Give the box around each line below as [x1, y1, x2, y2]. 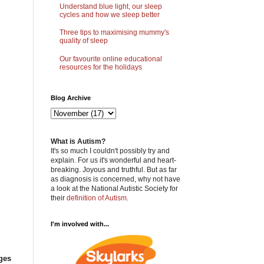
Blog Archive [51, 94, 91, 101]
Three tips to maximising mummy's [60, 28, 169, 37]
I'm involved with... [51, 220, 109, 227]
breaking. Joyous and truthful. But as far [51, 165, 177, 174]
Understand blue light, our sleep [60, 2, 162, 11]
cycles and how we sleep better [60, 10, 160, 19]
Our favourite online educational [60, 55, 162, 64]
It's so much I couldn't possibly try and [51, 146, 170, 155]
